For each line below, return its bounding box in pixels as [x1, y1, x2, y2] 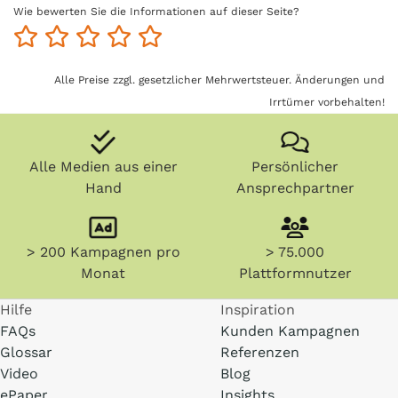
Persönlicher [251, 158, 338, 175]
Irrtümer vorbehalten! [269, 96, 385, 108]
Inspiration [220, 301, 295, 318]
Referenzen [220, 344, 299, 361]
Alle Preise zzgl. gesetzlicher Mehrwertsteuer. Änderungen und [54, 74, 385, 86]
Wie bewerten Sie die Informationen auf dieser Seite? [13, 5, 299, 18]
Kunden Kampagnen [220, 322, 360, 339]
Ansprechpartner [235, 179, 354, 196]
